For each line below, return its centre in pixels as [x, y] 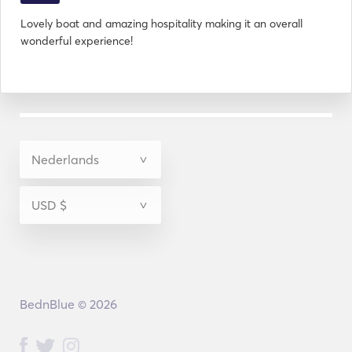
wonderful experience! [77, 41]
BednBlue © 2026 [68, 304]
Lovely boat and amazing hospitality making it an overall [161, 24]
